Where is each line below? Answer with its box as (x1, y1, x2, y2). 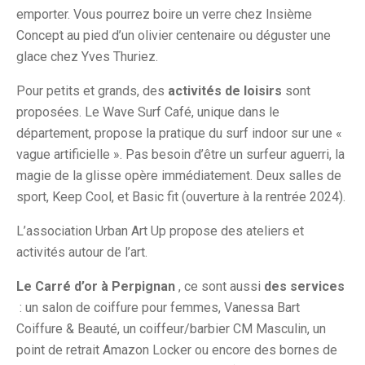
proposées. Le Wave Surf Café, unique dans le (16, 104, 279, 121)
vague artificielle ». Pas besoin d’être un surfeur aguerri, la (16, 147, 345, 163)
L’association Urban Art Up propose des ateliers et (16, 223, 304, 240)
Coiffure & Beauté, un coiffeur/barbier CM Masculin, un (16, 321, 326, 337)
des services (264, 279, 345, 295)
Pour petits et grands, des (16, 83, 168, 99)
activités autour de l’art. (16, 244, 151, 261)
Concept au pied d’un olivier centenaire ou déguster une (16, 28, 331, 44)
